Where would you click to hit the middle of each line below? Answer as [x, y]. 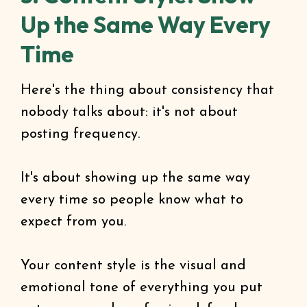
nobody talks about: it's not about [129, 112]
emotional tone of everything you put [142, 288]
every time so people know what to [132, 200]
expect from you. [74, 222]
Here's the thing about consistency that [147, 90]
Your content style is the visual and [133, 266]
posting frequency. [81, 134]
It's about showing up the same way [135, 178]
